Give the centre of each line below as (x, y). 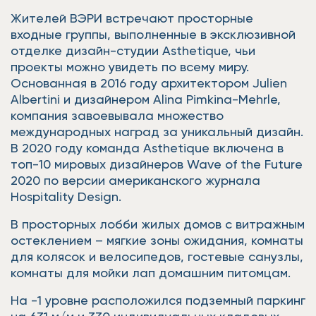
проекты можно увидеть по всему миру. (130, 67)
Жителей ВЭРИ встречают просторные (132, 18)
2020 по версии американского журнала (135, 180)
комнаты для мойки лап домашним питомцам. (151, 273)
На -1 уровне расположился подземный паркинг (158, 300)
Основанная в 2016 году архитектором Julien (149, 83)
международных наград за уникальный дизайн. (157, 132)
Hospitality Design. (66, 196)
